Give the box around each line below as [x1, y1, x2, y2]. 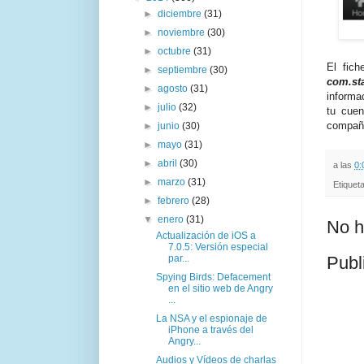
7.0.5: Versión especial [167, 240, 268, 253]
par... [167, 252, 189, 264]
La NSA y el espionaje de [155, 312, 267, 324]
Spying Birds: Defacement [155, 271, 271, 283]
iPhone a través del [167, 323, 253, 336]
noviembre [158, 26, 208, 38]
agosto [158, 82, 191, 94]
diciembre [158, 7, 205, 19]
